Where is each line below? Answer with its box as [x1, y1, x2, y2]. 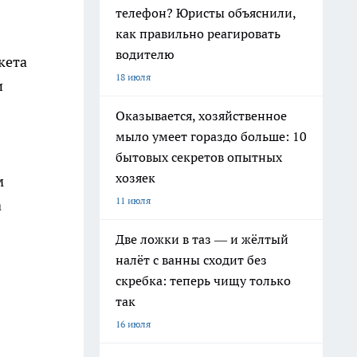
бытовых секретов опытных [116, 149, 282, 165]
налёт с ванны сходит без [116, 252, 267, 268]
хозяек [116, 170, 155, 186]
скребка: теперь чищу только [116, 273, 291, 288]
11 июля [116, 194, 151, 206]
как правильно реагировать [116, 25, 280, 41]
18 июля [116, 71, 151, 83]
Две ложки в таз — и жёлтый [116, 231, 288, 247]
